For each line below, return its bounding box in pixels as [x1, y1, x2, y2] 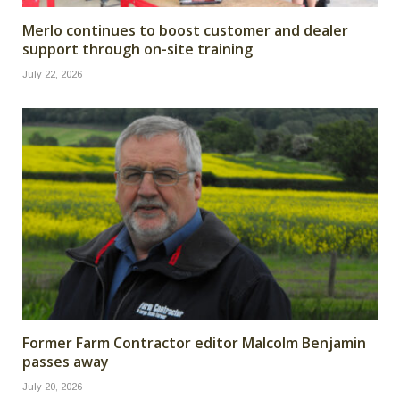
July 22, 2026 [22, 69, 82, 80]
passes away [22, 352, 109, 372]
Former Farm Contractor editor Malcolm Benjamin [22, 333, 366, 354]
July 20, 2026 [22, 381, 82, 393]
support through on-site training [22, 39, 253, 60]
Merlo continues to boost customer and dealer [22, 21, 348, 41]
